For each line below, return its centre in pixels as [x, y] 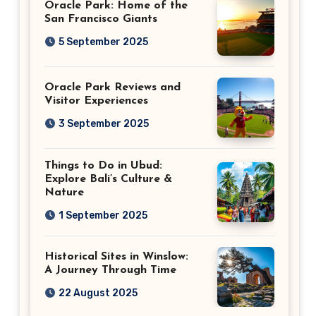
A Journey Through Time [110, 270]
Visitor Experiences [96, 101]
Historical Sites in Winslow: [116, 257]
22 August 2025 [98, 293]
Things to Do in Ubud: [103, 165]
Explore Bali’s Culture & [108, 179]
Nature [64, 192]
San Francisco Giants [101, 19]
